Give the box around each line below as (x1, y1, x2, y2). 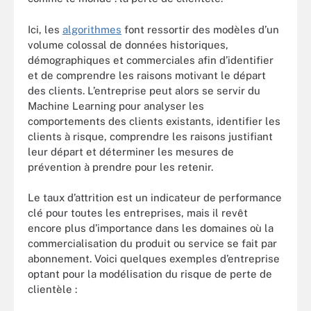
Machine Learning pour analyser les (28, 99, 204, 112)
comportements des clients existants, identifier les (28, 115, 280, 127)
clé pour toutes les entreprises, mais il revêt (28, 207, 248, 219)
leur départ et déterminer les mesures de (28, 145, 234, 158)
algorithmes (62, 23, 121, 35)
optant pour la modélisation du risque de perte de (28, 268, 272, 280)
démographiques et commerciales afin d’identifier (28, 53, 274, 66)
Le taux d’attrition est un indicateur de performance (28, 192, 282, 204)
